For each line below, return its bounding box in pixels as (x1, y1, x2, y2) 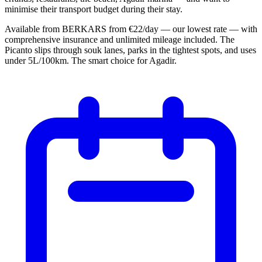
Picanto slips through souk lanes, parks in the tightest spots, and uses (5, 44, 256, 55)
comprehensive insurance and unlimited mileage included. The (5, 34, 235, 44)
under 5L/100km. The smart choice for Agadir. (5, 55, 177, 65)
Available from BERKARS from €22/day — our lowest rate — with (5, 23, 257, 34)
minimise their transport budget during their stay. (5, 4, 182, 14)
